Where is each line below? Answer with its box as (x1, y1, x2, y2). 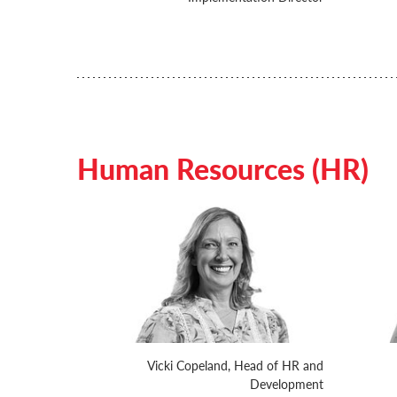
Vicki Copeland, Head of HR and (146, 356, 323, 375)
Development (249, 375, 323, 393)
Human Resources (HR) (77, 147, 369, 189)
